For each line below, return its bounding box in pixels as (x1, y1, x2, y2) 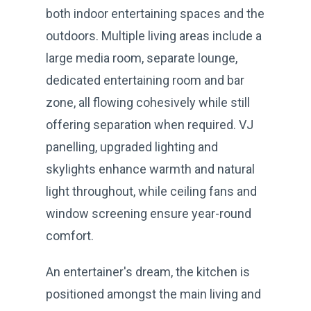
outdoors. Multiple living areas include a (46, 28, 262, 43)
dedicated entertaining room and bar (46, 72, 244, 87)
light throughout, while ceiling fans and (46, 183, 257, 199)
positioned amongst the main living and (46, 286, 261, 301)
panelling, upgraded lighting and (46, 139, 218, 154)
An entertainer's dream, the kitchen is (46, 264, 250, 279)
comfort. (46, 228, 94, 243)
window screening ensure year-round (46, 205, 251, 221)
